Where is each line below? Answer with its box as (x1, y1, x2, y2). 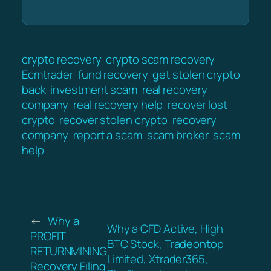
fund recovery (77, 66, 148, 82)
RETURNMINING (30, 243, 107, 260)
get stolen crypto (152, 66, 240, 82)
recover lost (168, 96, 227, 113)
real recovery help (73, 96, 163, 113)
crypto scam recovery (106, 51, 215, 67)
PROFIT (30, 228, 65, 244)
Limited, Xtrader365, (106, 250, 208, 267)
